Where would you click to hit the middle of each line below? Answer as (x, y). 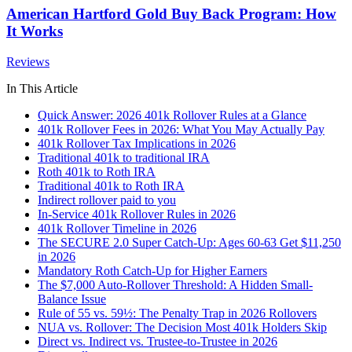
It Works (35, 31)
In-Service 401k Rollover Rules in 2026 (137, 214)
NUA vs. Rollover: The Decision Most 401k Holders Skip (182, 327)
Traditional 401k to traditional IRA (124, 157)
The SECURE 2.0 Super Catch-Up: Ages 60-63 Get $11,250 (189, 242)
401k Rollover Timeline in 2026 (117, 228)
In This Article (42, 88)
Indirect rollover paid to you (107, 200)
